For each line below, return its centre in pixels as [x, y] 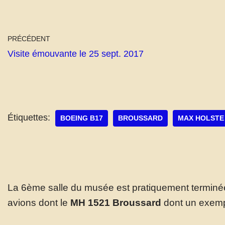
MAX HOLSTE [201, 118]
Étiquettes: [29, 117]
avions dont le [39, 202]
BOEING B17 [82, 118]
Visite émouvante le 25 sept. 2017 [76, 53]
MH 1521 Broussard [116, 202]
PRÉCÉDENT [29, 38]
